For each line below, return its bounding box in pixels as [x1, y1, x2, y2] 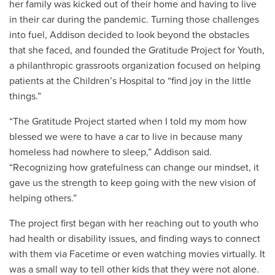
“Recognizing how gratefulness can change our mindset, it [9, 161, 259, 174]
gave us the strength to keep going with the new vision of [9, 176, 256, 189]
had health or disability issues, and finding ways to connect [9, 232, 260, 245]
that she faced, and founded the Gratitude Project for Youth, [9, 44, 265, 56]
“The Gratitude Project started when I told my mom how [9, 115, 247, 128]
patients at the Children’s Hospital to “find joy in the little [9, 74, 251, 87]
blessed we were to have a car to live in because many [9, 130, 242, 143]
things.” [9, 90, 44, 103]
